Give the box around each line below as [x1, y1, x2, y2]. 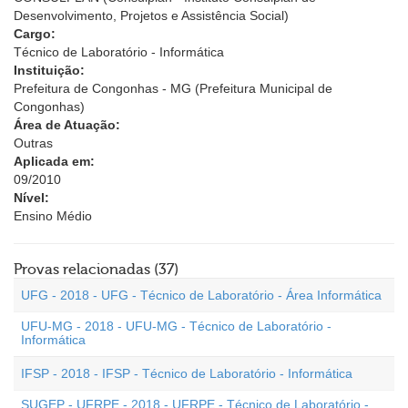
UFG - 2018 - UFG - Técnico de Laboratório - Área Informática [21, 288, 382, 302]
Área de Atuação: [14, 117, 120, 132]
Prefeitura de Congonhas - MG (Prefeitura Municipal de [14, 81, 332, 96]
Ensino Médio [14, 209, 92, 223]
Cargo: [14, 26, 56, 41]
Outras [14, 136, 53, 150]
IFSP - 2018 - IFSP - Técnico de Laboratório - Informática [21, 366, 352, 381]
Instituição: [14, 63, 85, 77]
